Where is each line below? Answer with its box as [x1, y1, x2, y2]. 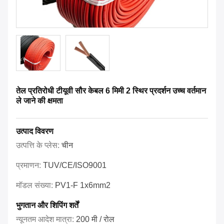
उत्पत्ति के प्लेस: [16, 141, 61, 150]
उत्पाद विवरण [16, 127, 53, 136]
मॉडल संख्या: [16, 181, 55, 190]
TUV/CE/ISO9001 [43, 161, 106, 170]
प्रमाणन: [16, 161, 43, 170]
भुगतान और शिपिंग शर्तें [16, 201, 78, 210]
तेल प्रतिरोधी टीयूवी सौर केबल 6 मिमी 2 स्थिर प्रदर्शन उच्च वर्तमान [16, 86, 206, 95]
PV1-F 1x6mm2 [55, 181, 110, 190]
